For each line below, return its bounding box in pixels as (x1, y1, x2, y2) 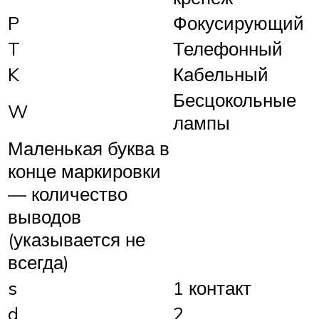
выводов (8, 204, 81, 228)
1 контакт (173, 276, 251, 299)
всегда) (8, 250, 69, 273)
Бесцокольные (173, 88, 296, 111)
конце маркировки (8, 159, 161, 182)
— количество (8, 182, 127, 205)
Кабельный (173, 62, 268, 85)
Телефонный (173, 36, 283, 60)
